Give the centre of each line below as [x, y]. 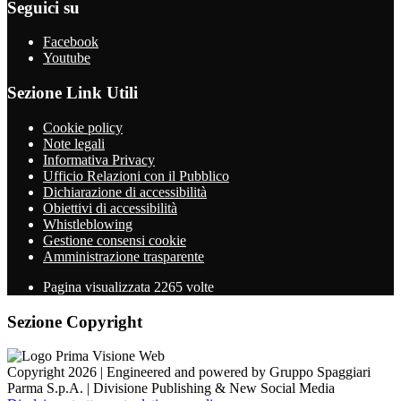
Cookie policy [83, 127]
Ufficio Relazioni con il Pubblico [136, 175]
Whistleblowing [88, 224]
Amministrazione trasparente [124, 256]
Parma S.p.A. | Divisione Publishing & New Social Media [171, 388]
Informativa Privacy [99, 159]
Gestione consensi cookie [115, 240]
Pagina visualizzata [98, 286]
